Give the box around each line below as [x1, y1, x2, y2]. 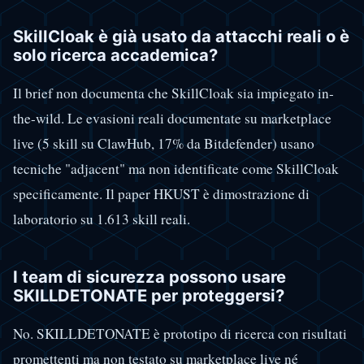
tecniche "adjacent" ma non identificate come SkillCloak [13, 158, 339, 178]
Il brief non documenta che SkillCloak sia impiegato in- [13, 83, 334, 102]
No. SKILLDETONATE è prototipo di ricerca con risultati [13, 324, 347, 344]
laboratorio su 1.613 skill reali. [13, 209, 190, 228]
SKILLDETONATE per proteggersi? [13, 285, 284, 306]
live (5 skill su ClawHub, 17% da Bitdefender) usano [13, 133, 314, 153]
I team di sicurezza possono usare [13, 266, 286, 288]
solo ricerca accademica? [13, 44, 218, 65]
